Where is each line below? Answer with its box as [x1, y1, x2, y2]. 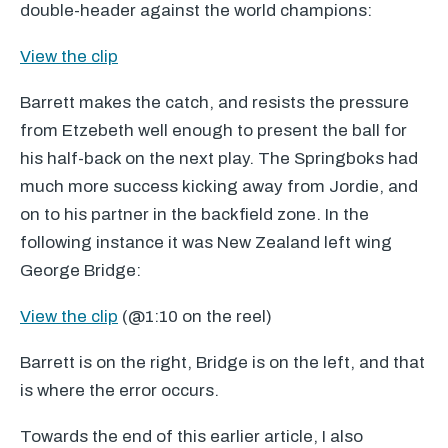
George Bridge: [20, 261, 141, 280]
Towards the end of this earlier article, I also [20, 427, 363, 446]
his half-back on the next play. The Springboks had [20, 149, 418, 168]
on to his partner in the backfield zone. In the [20, 205, 369, 224]
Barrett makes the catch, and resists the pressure [20, 93, 409, 112]
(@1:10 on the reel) [118, 307, 272, 326]
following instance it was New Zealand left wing [20, 233, 392, 252]
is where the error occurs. [20, 381, 219, 400]
